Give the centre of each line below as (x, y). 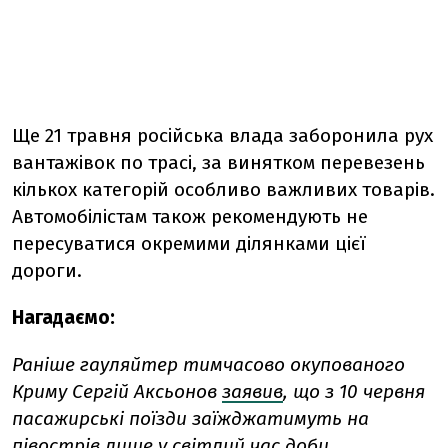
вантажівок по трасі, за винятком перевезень (218, 163)
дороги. (47, 271)
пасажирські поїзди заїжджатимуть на (190, 419)
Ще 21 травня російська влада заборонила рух (222, 136)
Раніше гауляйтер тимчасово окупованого (208, 365)
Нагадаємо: (63, 318)
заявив (252, 392)
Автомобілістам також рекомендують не (190, 217)
